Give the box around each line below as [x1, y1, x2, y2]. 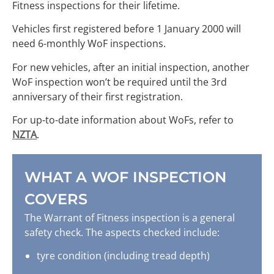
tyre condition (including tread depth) [37, 249, 210, 263]
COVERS [24, 190, 87, 208]
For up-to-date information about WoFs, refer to [12, 113, 234, 127]
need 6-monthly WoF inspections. [12, 37, 166, 51]
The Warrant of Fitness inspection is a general [24, 211, 235, 224]
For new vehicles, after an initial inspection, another [12, 60, 250, 74]
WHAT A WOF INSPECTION [24, 168, 226, 186]
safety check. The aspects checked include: [24, 226, 220, 239]
